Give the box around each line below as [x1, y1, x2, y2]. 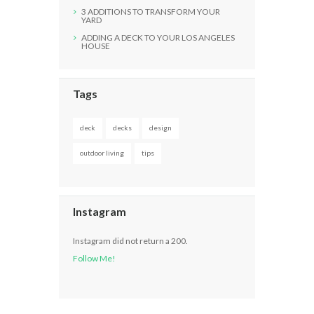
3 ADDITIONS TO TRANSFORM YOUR [81, 6, 220, 17]
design [149, 123, 172, 132]
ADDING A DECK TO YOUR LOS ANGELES [81, 32, 235, 43]
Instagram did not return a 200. [72, 235, 188, 246]
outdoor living [79, 148, 124, 157]
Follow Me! [72, 252, 116, 264]
